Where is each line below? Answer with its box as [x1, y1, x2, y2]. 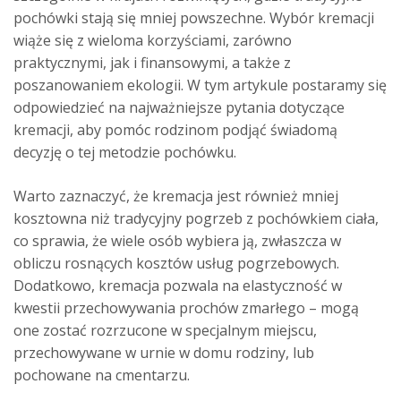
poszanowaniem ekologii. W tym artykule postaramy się [13, 75, 387, 96]
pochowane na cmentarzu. [13, 365, 190, 386]
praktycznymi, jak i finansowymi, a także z [13, 53, 291, 73]
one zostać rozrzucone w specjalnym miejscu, [13, 320, 317, 341]
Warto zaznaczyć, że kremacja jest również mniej [13, 186, 338, 207]
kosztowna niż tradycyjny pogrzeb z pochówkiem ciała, [13, 209, 379, 229]
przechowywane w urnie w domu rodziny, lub [13, 343, 314, 363]
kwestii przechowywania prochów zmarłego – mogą [13, 298, 359, 319]
